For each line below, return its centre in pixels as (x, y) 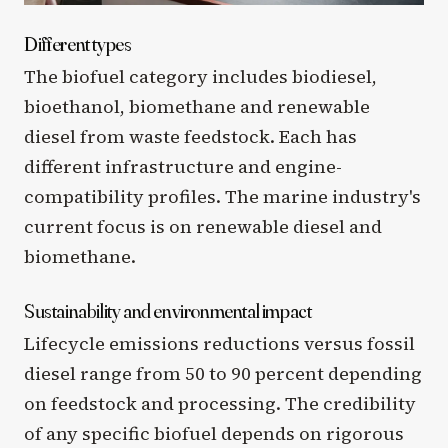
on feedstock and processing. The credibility (220, 403)
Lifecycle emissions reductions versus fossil (219, 343)
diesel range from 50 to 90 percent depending (223, 373)
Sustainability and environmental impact (168, 310)
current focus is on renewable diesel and (203, 226)
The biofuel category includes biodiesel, (200, 76)
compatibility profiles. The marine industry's (222, 196)
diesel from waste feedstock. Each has (190, 136)
